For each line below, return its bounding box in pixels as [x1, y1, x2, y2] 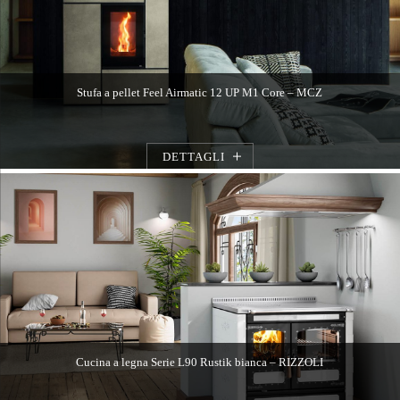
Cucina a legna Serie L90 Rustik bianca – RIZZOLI [76, 354, 324, 369]
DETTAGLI [162, 149, 225, 163]
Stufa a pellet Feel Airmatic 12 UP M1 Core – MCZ [77, 85, 323, 99]
